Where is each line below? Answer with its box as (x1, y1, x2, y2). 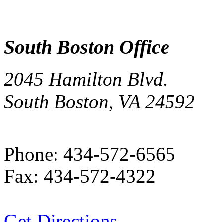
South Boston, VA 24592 (4, 91, 195, 112)
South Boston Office (4, 36, 169, 58)
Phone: (4, 143, 58, 165)
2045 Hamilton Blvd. (4, 68, 168, 90)
